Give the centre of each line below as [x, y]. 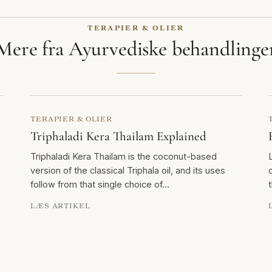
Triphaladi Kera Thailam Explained [118, 136]
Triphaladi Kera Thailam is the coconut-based [124, 156]
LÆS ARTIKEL [60, 205]
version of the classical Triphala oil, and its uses [128, 170]
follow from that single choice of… [100, 184]
